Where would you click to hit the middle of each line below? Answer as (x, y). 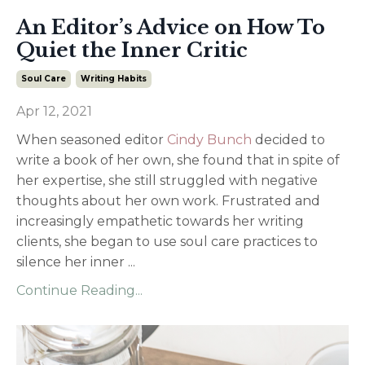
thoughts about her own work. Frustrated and (168, 200)
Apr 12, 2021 (54, 111)
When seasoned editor (92, 139)
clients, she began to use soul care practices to (167, 241)
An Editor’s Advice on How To (171, 27)
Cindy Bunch (209, 139)
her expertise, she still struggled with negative (167, 180)
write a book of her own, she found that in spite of (178, 160)
